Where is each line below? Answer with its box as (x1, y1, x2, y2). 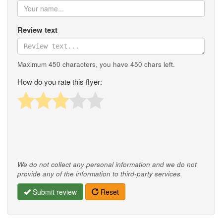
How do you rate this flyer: (17, 76, 102, 87)
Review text (17, 24, 57, 36)
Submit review (31, 187, 77, 197)
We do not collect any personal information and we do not (17, 160, 197, 169)
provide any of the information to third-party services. (17, 169, 182, 179)
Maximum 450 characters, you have (17, 59, 130, 69)
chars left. (142, 59, 175, 69)
